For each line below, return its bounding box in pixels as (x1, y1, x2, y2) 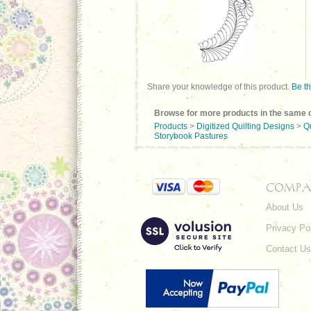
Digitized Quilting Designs (196, 121, 294, 131)
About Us (266, 202, 303, 212)
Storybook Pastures (154, 131, 228, 141)
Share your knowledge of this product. (147, 82, 292, 92)
